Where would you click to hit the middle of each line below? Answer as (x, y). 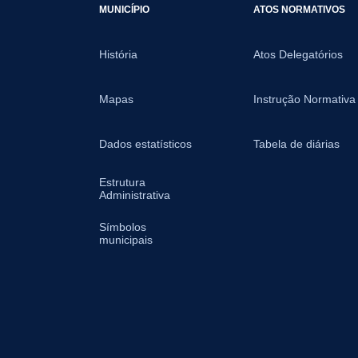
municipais (126, 240)
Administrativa (135, 195)
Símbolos (123, 227)
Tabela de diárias (297, 144)
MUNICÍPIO (124, 9)
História (118, 54)
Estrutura (122, 182)
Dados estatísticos (145, 144)
